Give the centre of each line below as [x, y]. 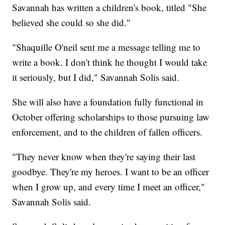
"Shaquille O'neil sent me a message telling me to [106, 47]
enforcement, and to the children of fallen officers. [107, 132]
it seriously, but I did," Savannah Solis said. [96, 77]
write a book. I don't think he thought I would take [110, 62]
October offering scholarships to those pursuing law [111, 117]
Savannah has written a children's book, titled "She [109, 8]
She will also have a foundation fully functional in [108, 102]
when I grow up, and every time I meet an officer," [109, 187]
